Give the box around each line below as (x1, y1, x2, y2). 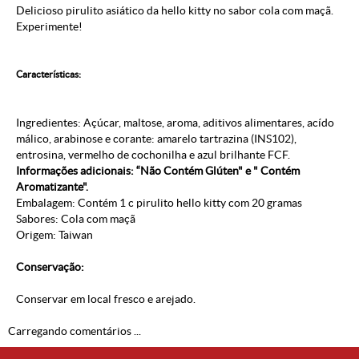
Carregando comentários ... (8, 325, 141, 338)
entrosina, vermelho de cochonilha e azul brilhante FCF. (16, 148, 290, 162)
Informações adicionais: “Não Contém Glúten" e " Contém (16, 164, 300, 178)
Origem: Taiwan (16, 228, 93, 242)
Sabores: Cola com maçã (16, 212, 135, 226)
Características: (16, 69, 81, 80)
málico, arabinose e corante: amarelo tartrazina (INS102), (16, 132, 296, 146)
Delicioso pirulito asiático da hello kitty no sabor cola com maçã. (16, 4, 333, 18)
